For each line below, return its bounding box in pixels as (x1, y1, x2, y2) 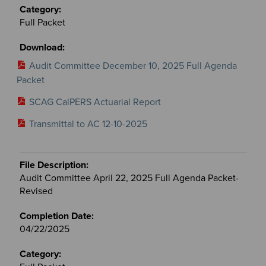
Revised (19, 185, 53, 197)
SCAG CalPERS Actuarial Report (28, 96, 161, 108)
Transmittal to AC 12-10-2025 (28, 118, 147, 130)
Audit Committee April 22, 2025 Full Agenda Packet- (19, 172, 239, 184)
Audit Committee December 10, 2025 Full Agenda (28, 59, 237, 72)
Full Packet (19, 16, 65, 28)
